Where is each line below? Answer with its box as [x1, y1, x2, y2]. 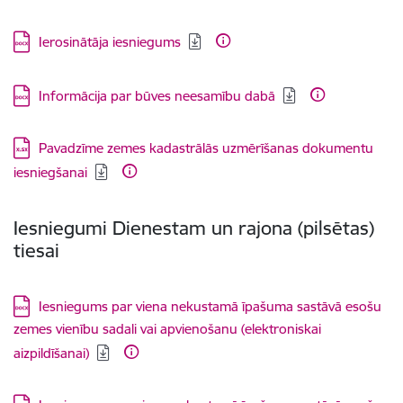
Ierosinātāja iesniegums [39, 33, 181, 50]
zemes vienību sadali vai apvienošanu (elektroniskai [13, 320, 321, 337]
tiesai [13, 238, 59, 263]
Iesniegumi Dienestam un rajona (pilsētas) [13, 216, 374, 240]
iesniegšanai [13, 164, 87, 181]
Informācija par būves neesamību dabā [39, 87, 275, 104]
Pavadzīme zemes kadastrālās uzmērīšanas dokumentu [39, 139, 373, 157]
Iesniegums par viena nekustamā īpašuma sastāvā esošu [39, 298, 381, 315]
